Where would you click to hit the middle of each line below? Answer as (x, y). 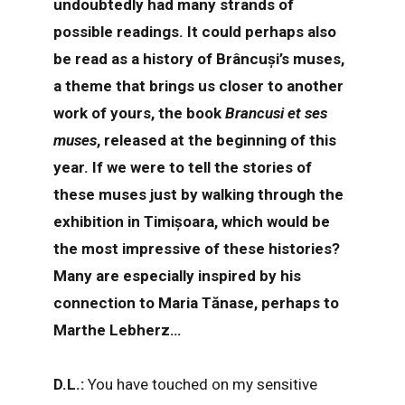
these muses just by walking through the (198, 194)
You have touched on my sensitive (202, 384)
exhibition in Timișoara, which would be (191, 221)
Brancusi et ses (276, 113)
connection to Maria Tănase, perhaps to (196, 302)
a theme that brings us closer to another (198, 85)
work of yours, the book (139, 113)
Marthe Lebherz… (117, 330)
